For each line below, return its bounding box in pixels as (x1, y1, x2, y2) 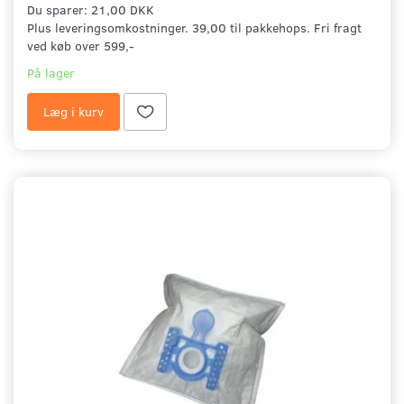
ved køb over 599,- (27, 37, 134, 55)
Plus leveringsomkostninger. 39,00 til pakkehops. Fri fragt (27, 19, 362, 37)
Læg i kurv (43, 103, 104, 121)
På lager (27, 64, 75, 82)
